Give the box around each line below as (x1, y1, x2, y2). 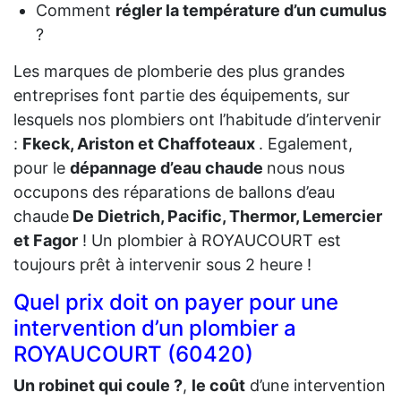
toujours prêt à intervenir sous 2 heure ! (13, 254, 311, 274)
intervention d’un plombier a (13, 314, 296, 341)
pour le (13, 158, 70, 177)
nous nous (267, 158, 345, 177)
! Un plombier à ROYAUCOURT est (78, 230, 341, 250)
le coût (192, 375, 245, 395)
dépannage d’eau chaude (70, 158, 267, 177)
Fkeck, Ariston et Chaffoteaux (22, 133, 259, 153)
